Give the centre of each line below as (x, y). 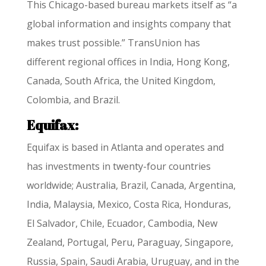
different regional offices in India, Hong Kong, (128, 61)
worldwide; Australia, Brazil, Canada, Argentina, (131, 185)
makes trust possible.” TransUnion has (113, 42)
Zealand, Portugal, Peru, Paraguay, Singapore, (130, 242)
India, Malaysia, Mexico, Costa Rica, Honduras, (129, 204)
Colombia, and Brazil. (73, 99)
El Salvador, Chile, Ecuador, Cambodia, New (122, 223)
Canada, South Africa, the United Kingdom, (121, 80)
